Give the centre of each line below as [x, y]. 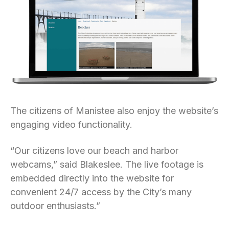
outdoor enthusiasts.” [55, 205]
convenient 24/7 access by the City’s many [101, 192]
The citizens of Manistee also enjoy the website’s [114, 110]
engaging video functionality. [71, 124]
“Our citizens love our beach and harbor [94, 150]
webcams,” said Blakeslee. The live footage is [107, 164]
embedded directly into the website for [92, 178]
